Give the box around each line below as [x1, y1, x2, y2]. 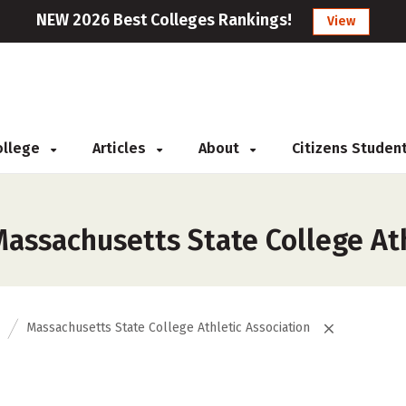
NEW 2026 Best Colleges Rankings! [36, 10, 292, 30]
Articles [92, 140, 150, 157]
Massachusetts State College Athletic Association [26, 320, 310, 335]
